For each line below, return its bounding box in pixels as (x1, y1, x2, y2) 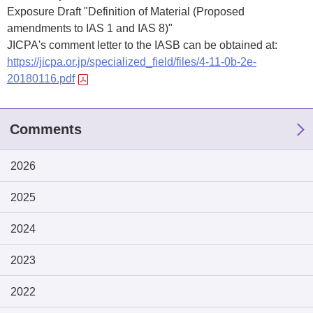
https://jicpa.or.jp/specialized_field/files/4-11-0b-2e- (7, 56, 256, 68)
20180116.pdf (7, 73, 75, 85)
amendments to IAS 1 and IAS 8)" (7, 22, 173, 34)
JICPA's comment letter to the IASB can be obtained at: (7, 39, 277, 51)
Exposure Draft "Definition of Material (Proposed (7, 6, 245, 17)
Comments (10, 122, 82, 137)
